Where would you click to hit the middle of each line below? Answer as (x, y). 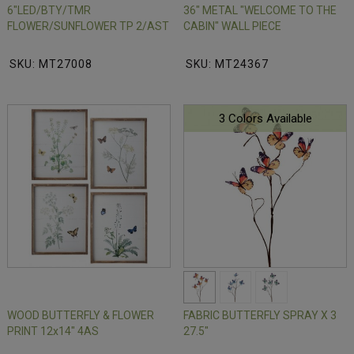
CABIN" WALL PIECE (232, 26)
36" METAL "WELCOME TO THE (260, 11)
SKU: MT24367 (227, 64)
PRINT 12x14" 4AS (53, 331)
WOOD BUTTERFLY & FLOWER (81, 316)
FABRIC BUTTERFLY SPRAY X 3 (260, 316)
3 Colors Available (265, 119)
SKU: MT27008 (51, 64)
